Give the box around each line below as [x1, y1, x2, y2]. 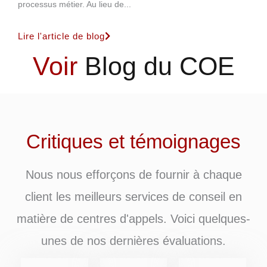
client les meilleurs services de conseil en [25, 190, 242, 203]
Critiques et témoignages [26, 130, 241, 153]
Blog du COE [84, 51, 235, 80]
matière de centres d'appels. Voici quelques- [17, 212, 250, 225]
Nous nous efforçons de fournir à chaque [25, 167, 242, 181]
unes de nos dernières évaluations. [41, 234, 226, 247]
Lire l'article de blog [18, 30, 105, 41]
